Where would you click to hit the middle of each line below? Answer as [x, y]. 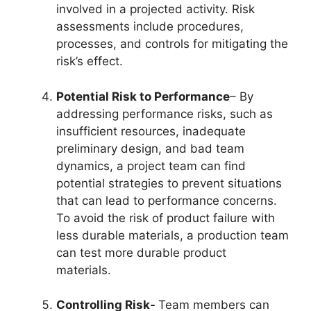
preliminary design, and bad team [150, 148]
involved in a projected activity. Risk [155, 9]
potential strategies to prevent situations [169, 183]
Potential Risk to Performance [143, 96]
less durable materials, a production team [173, 235]
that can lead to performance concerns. [167, 200]
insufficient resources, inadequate [151, 131]
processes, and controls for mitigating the [172, 44]
